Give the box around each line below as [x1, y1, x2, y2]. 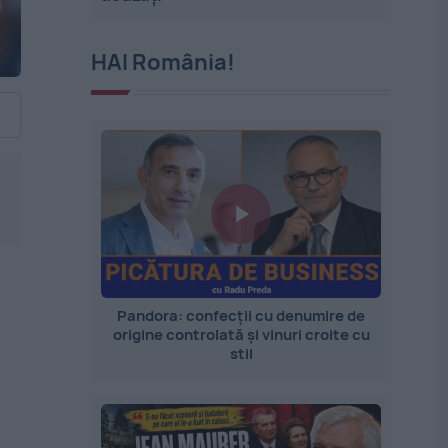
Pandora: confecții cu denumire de [117, 305, 366, 326]
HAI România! [91, 47, 236, 77]
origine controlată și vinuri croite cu [112, 324, 370, 345]
